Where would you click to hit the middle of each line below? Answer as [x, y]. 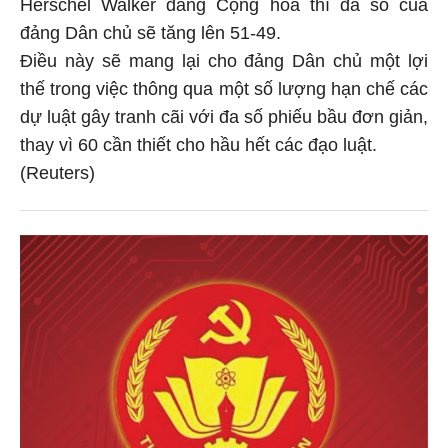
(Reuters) [57, 173]
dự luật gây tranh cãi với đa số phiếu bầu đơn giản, [224, 117]
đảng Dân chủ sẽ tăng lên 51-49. [150, 33]
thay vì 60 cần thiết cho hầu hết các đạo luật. [198, 145]
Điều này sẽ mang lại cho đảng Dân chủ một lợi [224, 61]
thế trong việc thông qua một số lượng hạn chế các [224, 89]
